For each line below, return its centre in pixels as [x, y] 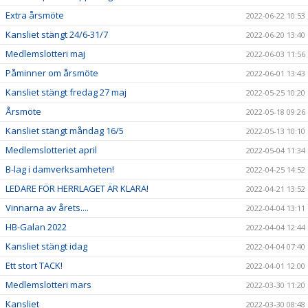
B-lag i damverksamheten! [60, 169]
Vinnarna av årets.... [47, 208]
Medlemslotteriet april [51, 150]
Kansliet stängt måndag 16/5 [65, 131]
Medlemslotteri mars [48, 285]
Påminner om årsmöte [52, 73]
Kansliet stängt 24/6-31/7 [57, 34]
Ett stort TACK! [34, 265]
